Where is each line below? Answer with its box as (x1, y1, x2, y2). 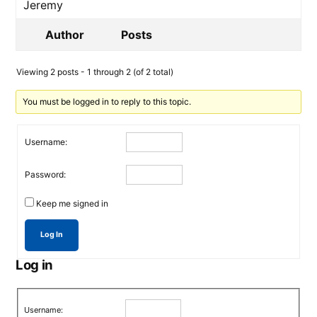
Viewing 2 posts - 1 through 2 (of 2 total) (16, 67, 173, 77)
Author (45, 28, 84, 42)
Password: (25, 168, 66, 180)
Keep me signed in (36, 198, 108, 209)
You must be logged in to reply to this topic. (23, 96, 192, 107)
